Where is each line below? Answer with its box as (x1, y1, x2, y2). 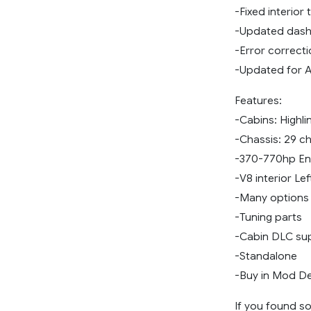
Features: (235, 94, 282, 108)
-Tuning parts (235, 210, 302, 224)
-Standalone (235, 249, 297, 263)
